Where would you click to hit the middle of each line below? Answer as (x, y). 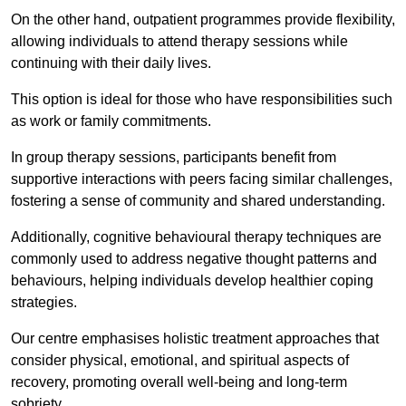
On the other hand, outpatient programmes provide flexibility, (203, 20)
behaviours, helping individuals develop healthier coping (192, 281)
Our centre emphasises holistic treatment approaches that (195, 339)
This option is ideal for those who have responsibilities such (202, 100)
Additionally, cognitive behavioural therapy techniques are (196, 237)
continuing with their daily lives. (113, 63)
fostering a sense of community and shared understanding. (198, 201)
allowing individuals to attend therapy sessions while (179, 42)
